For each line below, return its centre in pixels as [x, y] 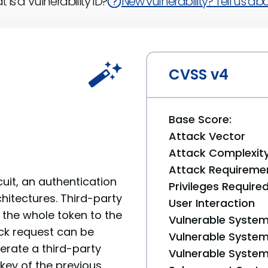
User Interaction [212, 203]
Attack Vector [207, 136]
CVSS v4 [199, 74]
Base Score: [200, 119]
